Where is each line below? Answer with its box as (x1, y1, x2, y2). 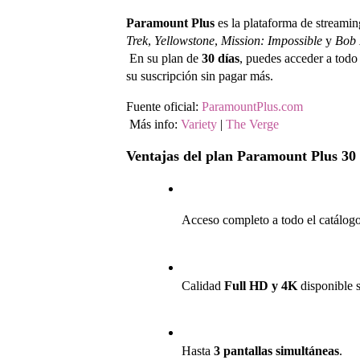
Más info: (129, 117, 181, 132)
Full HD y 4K (223, 278, 297, 292)
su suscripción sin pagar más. (126, 69, 273, 84)
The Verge (226, 117, 279, 132)
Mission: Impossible (221, 34, 322, 48)
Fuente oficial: (126, 100, 202, 114)
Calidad (181, 278, 224, 292)
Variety (181, 117, 217, 132)
